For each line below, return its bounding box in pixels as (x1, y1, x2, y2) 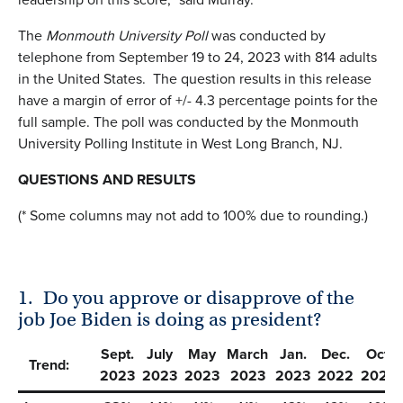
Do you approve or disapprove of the (43, 285, 355, 309)
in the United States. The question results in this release (18, 67, 372, 89)
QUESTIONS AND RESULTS (18, 168, 214, 190)
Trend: (22, 354, 69, 375)
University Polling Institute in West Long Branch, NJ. (18, 132, 343, 154)
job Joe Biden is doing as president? (18, 307, 321, 331)
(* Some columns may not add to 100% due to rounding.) (18, 204, 368, 226)
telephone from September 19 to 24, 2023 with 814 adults (18, 46, 377, 67)
